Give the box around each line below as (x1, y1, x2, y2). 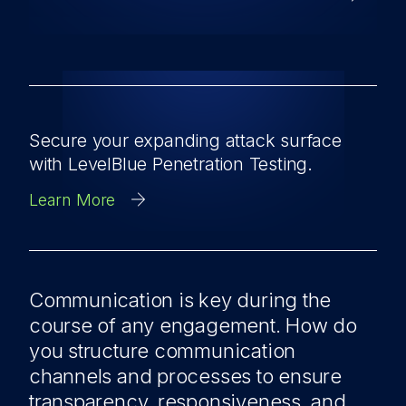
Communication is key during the (29, 288, 332, 312)
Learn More (29, 190, 116, 209)
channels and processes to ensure (29, 364, 342, 388)
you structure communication (29, 339, 296, 362)
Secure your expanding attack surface (29, 130, 342, 151)
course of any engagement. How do (29, 314, 357, 337)
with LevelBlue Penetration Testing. (29, 153, 313, 175)
